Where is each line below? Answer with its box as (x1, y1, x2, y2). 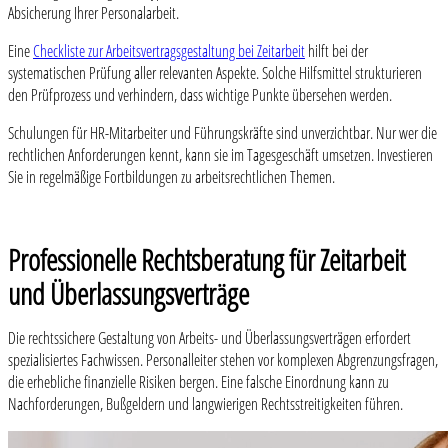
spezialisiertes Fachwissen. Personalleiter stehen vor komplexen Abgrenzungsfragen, (8, 349, 438, 372)
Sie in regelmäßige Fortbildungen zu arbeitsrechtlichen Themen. (8, 166, 335, 189)
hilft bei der (305, 40, 368, 63)
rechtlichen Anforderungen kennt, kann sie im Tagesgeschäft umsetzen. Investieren (8, 144, 433, 167)
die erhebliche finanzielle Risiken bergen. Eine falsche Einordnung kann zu (8, 371, 389, 394)
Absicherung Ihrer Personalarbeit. (8, 2, 179, 25)
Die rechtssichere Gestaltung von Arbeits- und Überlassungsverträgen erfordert (8, 327, 411, 350)
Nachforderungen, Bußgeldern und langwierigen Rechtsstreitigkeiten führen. (8, 393, 403, 416)
